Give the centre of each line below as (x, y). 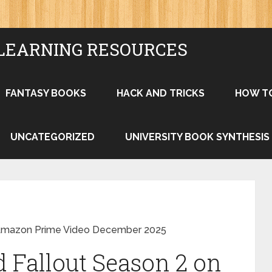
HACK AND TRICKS (161, 93)
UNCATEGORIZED (53, 137)
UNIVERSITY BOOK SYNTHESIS (197, 137)
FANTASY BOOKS (46, 93)
